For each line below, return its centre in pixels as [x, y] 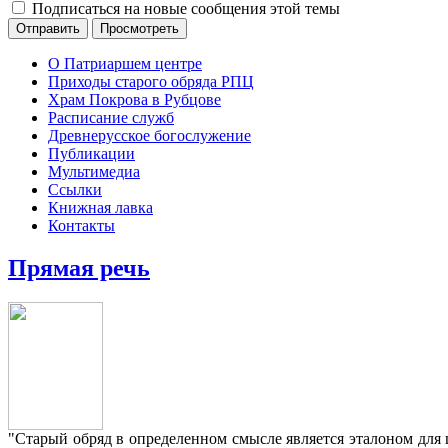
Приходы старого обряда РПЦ [151, 81]
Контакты [81, 225]
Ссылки [75, 189]
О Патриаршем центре [125, 63]
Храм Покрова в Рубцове [134, 99]
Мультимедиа [94, 171]
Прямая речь [79, 267]
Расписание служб [111, 117]
